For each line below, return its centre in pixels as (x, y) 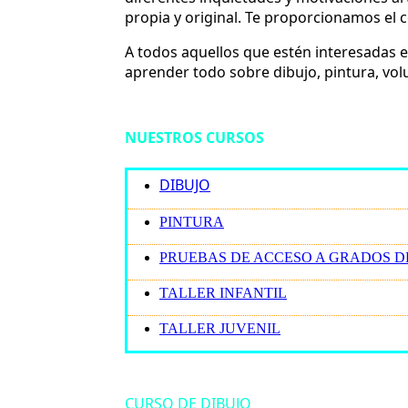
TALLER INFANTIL (223, 292)
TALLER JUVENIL (220, 328)
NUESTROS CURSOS (194, 138)
